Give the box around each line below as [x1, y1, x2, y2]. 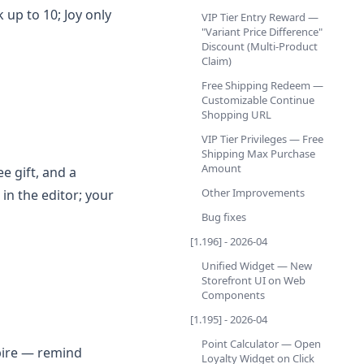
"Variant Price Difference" [201, 24, 323, 39]
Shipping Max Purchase [201, 146, 315, 161]
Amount [201, 161, 241, 175]
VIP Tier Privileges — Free [201, 132, 323, 146]
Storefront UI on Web [201, 273, 305, 288]
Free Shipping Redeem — [201, 78, 323, 93]
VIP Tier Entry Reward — [201, 10, 318, 24]
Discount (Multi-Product [201, 39, 318, 54]
